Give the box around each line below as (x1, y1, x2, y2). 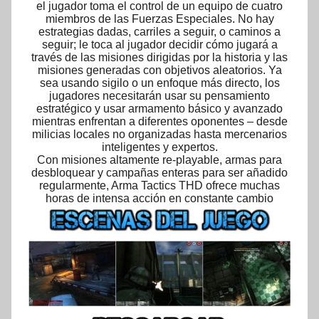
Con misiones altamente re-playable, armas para (37, 154, 282, 167)
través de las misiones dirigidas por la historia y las (31, 51, 288, 64)
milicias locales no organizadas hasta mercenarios (32, 128, 287, 141)
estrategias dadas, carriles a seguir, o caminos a (38, 26, 281, 38)
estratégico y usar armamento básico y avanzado (36, 103, 283, 115)
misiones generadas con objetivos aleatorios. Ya (37, 64, 282, 77)
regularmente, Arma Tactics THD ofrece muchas (39, 179, 280, 192)
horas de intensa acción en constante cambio (46, 192, 273, 205)
